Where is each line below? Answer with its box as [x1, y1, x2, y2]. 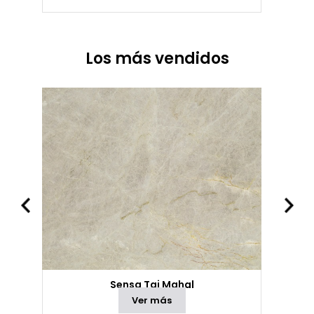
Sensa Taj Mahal [109, 278, 194, 292]
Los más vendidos [85, 48, 229, 69]
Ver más [132, 294, 172, 307]
